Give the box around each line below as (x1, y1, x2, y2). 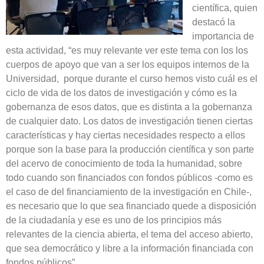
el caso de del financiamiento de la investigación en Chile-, (6, 186, 252, 197)
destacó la (192, 16, 235, 27)
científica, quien (192, 2, 258, 13)
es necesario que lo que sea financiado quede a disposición (6, 200, 256, 211)
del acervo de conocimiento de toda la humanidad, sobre (6, 158, 242, 169)
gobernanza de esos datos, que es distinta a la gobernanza (6, 101, 252, 112)
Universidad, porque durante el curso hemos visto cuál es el (6, 73, 258, 84)
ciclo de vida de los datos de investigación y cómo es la (6, 87, 237, 98)
